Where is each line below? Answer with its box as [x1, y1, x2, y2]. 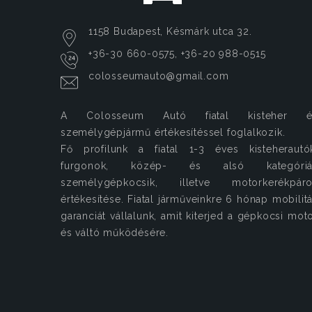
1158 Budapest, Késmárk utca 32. [88, 26, 252, 37]
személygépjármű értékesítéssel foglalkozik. [61, 127, 286, 138]
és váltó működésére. [61, 227, 169, 238]
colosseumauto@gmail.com [88, 70, 229, 81]
